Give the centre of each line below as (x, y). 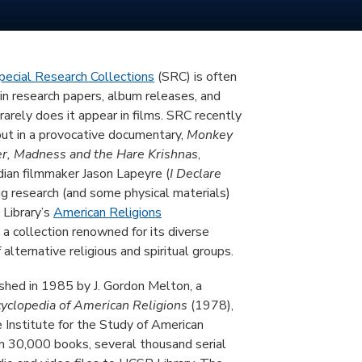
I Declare (196, 174)
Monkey (210, 135)
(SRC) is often (196, 77)
